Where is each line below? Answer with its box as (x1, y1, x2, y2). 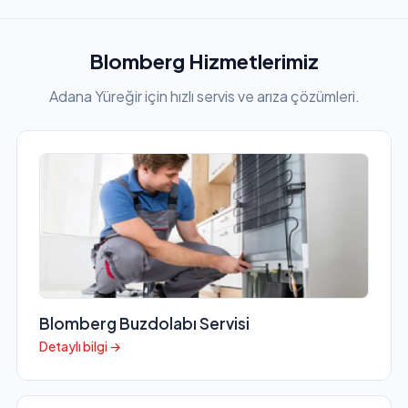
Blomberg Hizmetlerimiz (89, 48, 319, 75)
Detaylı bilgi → (38, 338, 121, 355)
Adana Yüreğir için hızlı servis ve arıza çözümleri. (48, 87, 360, 107)
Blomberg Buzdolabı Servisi (38, 313, 250, 334)
